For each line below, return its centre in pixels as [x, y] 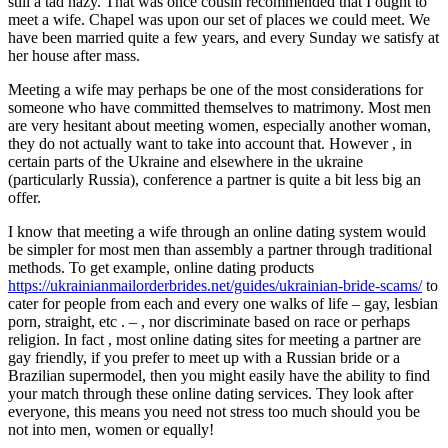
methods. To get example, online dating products [161, 267]
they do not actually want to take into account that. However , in [210, 143]
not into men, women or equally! [111, 429]
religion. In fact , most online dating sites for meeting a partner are [214, 339]
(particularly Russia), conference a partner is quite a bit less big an [214, 179]
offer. [24, 197]
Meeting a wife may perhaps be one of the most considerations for [215, 89]
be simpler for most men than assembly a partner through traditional [220, 249]
